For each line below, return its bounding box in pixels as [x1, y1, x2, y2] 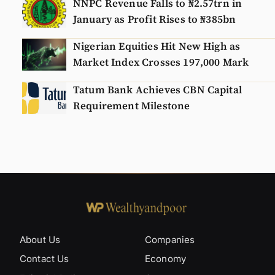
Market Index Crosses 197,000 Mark [73, 55, 249, 70]
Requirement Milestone [73, 98, 190, 113]
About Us [20, 233, 61, 246]
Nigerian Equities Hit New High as [73, 39, 241, 54]
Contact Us [20, 253, 69, 265]
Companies [145, 233, 195, 246]
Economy [145, 253, 187, 265]
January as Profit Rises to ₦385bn [73, 12, 236, 26]
